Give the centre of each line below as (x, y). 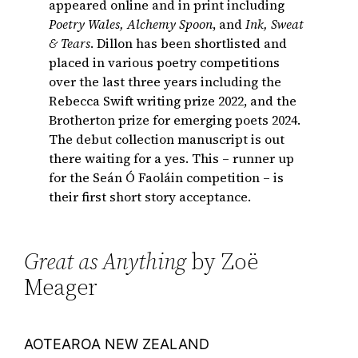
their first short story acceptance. (150, 196)
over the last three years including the (165, 81)
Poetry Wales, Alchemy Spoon (131, 24)
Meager (61, 287)
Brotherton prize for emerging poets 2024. (175, 119)
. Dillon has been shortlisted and (189, 43)
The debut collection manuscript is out (167, 139)
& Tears (70, 43)
